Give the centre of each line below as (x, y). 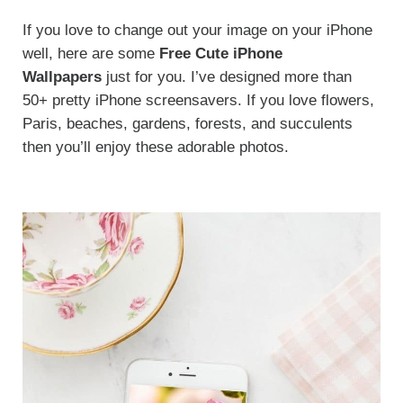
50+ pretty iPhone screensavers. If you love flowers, (198, 101)
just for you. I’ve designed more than (228, 77)
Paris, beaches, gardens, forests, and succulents (187, 124)
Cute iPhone (238, 54)
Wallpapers (64, 77)
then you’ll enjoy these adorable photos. (155, 148)
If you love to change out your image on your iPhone (197, 31)
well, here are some (90, 54)
